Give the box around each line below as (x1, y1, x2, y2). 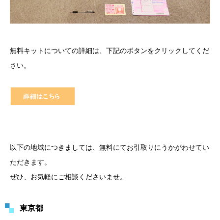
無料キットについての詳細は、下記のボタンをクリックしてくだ (10, 45, 209, 55)
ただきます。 (10, 156, 51, 167)
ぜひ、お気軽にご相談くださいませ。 (10, 171, 127, 182)
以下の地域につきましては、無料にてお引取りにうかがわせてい (10, 141, 209, 152)
